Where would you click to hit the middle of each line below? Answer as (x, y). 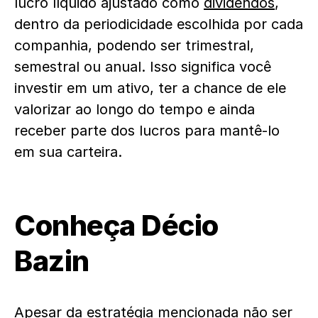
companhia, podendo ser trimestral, (134, 45)
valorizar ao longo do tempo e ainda (135, 109)
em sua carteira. (70, 152)
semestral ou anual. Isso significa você (143, 67)
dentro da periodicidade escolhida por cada (159, 24)
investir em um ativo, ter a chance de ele (150, 88)
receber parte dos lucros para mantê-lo (147, 131)
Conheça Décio (116, 225)
